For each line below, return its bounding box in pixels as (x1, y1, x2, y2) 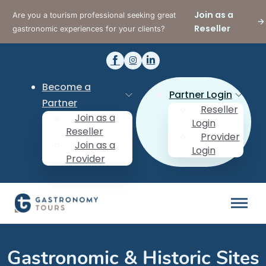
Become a (42, 80, 91, 94)
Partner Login (169, 88, 232, 102)
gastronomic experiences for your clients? (12, 24, 166, 33)
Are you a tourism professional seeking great (12, 10, 176, 20)
